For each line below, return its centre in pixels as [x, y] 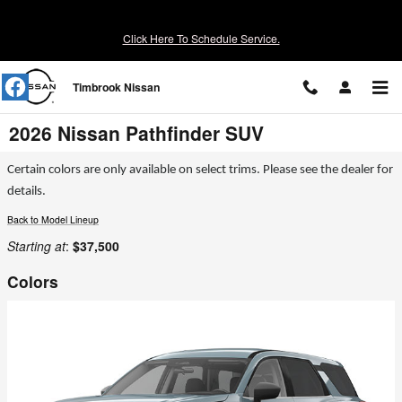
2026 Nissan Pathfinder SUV [136, 133]
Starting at [36, 246]
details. [26, 192]
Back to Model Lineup [53, 219]
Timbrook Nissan [116, 87]
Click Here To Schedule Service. [201, 38]
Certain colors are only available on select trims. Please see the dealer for [200, 170]
